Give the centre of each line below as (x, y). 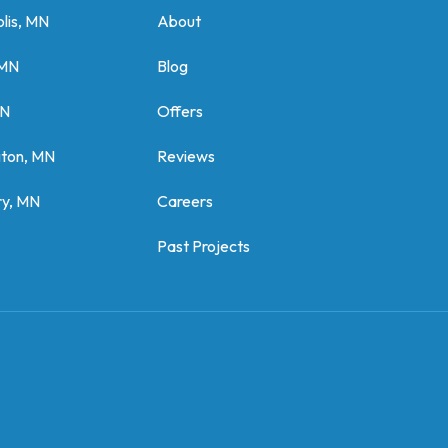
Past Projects (203, 246)
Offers (179, 111)
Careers (184, 201)
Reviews (185, 156)
